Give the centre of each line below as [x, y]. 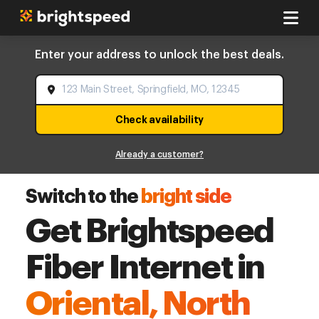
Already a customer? [159, 155]
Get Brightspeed [150, 231]
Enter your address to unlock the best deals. [159, 55]
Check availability [159, 119]
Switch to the [82, 197]
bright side [186, 197]
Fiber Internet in [145, 267]
